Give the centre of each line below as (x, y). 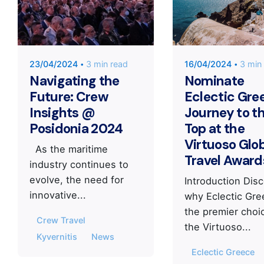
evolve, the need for (77, 179)
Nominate (214, 81)
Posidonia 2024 (76, 128)
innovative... (58, 195)
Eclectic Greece (223, 252)
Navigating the (75, 81)
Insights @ (62, 113)
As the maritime (69, 149)
